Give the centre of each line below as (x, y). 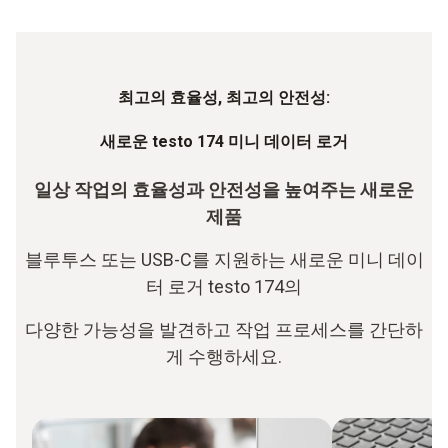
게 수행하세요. (224, 357)
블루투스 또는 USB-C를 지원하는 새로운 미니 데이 (224, 260)
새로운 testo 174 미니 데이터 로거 (224, 142)
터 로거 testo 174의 (224, 287)
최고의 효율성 (168, 98)
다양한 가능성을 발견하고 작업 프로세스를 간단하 (224, 330)
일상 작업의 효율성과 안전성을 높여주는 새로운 (224, 190)
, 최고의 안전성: (274, 98)
